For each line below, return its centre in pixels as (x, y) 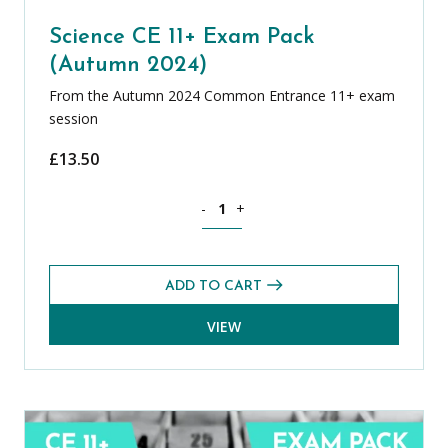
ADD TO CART (213, 286)
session (73, 118)
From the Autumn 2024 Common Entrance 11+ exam (222, 95)
